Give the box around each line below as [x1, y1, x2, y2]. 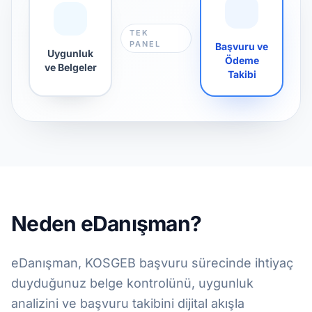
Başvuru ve [215, 40, 268, 52]
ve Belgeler [44, 61, 97, 73]
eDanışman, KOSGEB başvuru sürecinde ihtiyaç [11, 256, 293, 270]
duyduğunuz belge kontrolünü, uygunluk [11, 276, 253, 290]
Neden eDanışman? [11, 211, 201, 236]
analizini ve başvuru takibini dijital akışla [11, 296, 244, 311]
